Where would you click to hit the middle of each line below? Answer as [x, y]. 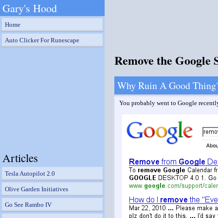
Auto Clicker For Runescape [42, 40]
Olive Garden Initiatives [36, 189]
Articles [20, 158]
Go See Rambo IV [28, 205]
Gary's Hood [30, 8]
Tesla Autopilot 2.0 [30, 173]
